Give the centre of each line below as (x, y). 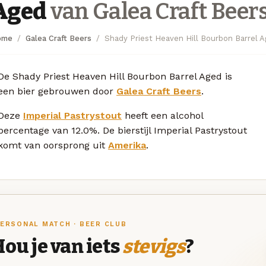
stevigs (154, 247)
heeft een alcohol (162, 115)
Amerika (127, 145)
